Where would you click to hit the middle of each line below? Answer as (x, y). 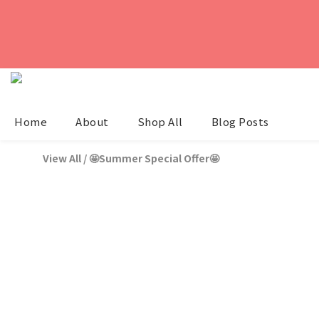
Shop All (160, 121)
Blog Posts (240, 121)
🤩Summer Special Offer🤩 (154, 158)
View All (62, 158)
